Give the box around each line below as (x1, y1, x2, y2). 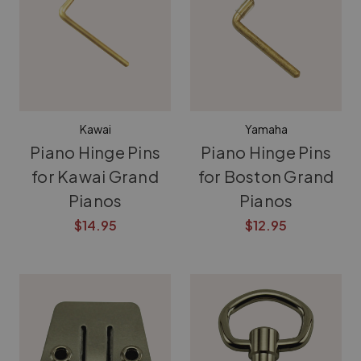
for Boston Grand (197, 166, 334, 186)
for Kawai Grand (31, 166, 159, 186)
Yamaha (244, 122, 288, 136)
